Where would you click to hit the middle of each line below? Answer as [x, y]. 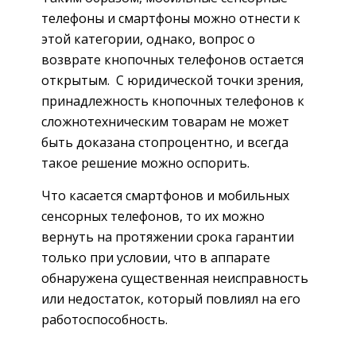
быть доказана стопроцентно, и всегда [165, 142]
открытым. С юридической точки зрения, [172, 80]
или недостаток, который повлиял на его [171, 298]
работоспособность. [104, 319]
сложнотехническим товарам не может [165, 121]
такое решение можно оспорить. [145, 163]
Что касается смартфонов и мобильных [165, 195]
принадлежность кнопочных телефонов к [173, 101]
